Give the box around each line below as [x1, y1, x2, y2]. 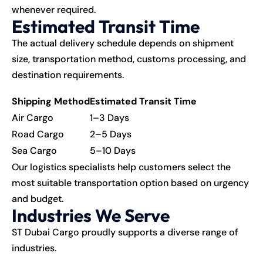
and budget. [12, 192, 63, 205]
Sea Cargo [12, 144, 57, 157]
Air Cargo [12, 111, 53, 124]
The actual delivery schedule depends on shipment [12, 36, 234, 49]
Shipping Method [12, 95, 90, 107]
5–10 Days [90, 144, 136, 157]
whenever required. [12, 3, 96, 16]
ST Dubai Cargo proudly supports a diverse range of [12, 225, 238, 238]
